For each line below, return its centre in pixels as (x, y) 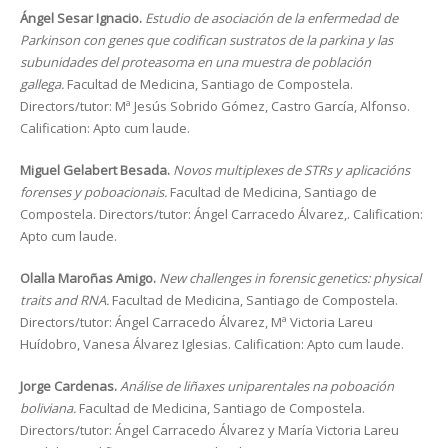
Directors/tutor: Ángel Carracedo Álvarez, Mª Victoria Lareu (196, 322)
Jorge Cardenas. (70, 386)
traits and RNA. (66, 300)
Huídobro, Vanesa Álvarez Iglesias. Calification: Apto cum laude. (212, 344)
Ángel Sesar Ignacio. (82, 18)
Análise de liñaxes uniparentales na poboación (257, 386)
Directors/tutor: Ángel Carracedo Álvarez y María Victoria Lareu (209, 430)
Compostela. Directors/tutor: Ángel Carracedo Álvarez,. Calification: (221, 214)
